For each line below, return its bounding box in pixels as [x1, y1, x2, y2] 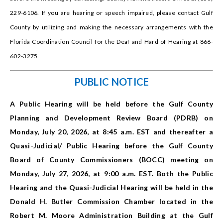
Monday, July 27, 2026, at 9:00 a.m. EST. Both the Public [10, 169, 213, 178]
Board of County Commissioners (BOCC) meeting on [10, 155, 213, 164]
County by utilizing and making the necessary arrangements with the [10, 23, 213, 31]
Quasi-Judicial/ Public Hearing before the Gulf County [10, 141, 213, 150]
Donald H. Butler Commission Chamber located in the [10, 197, 213, 206]
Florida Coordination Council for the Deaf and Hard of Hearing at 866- [10, 38, 213, 46]
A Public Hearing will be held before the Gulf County [10, 100, 213, 109]
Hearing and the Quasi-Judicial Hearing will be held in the [10, 183, 213, 192]
